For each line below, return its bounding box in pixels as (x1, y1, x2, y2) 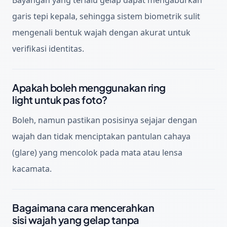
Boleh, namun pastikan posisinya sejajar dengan (12, 114, 197, 126)
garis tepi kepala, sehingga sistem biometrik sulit (12, 10, 200, 22)
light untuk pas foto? (12, 93, 107, 106)
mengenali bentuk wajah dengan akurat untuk (12, 26, 191, 38)
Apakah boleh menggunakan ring (12, 81, 166, 94)
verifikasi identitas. (12, 43, 84, 54)
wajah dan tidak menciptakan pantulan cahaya (12, 130, 191, 142)
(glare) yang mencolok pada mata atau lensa (12, 146, 182, 158)
